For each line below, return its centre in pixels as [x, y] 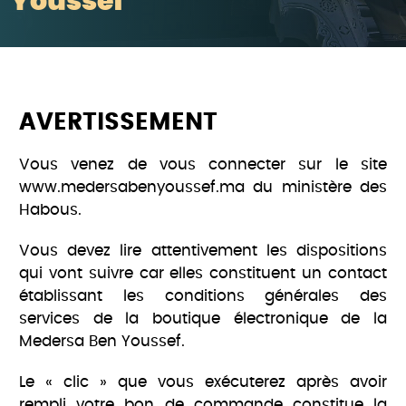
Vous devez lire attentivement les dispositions [203, 251]
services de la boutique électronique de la [203, 319]
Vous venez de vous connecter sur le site [203, 165]
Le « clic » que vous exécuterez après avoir [203, 382]
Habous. [51, 210]
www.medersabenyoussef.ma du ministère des [203, 188]
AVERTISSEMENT [119, 123]
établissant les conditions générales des [203, 296]
